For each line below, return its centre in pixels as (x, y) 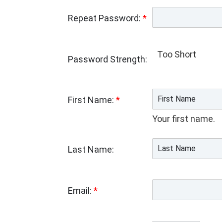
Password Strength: (108, 59)
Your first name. (184, 119)
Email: (81, 190)
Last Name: (91, 150)
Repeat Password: (105, 18)
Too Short (177, 54)
